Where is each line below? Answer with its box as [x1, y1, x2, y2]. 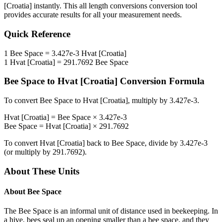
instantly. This [32, 1, 79, 10]
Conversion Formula [117, 76, 205, 87]
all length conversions [79, 1, 147, 10]
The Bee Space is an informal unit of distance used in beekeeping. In [4, 207, 218, 216]
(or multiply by [4, 148, 53, 157]
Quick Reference [4, 29, 70, 40]
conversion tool [147, 1, 197, 10]
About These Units [4, 166, 79, 176]
